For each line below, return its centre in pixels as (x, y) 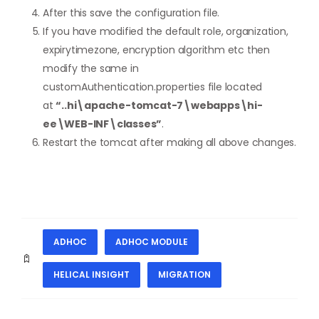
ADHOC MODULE (152, 241)
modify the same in (91, 68)
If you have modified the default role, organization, (166, 31)
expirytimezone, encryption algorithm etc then (156, 49)
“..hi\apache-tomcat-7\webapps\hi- (159, 105)
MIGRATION (184, 274)
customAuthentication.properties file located (153, 87)
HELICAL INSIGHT (91, 274)
